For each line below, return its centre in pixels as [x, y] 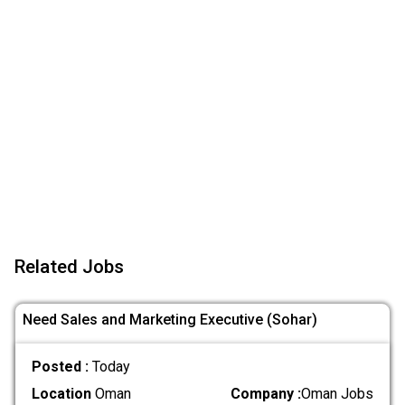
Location [61, 394]
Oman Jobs [338, 394]
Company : [266, 394]
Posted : [61, 367]
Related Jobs [69, 267]
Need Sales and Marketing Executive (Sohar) [170, 319]
